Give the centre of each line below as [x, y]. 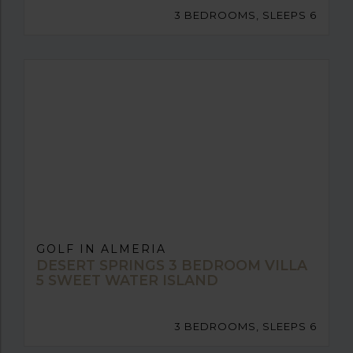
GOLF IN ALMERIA [101, 249]
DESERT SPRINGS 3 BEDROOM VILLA [172, 265]
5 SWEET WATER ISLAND [127, 280]
